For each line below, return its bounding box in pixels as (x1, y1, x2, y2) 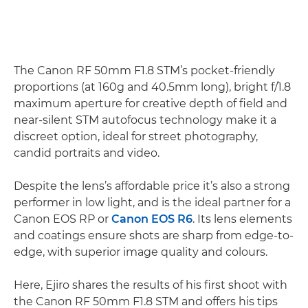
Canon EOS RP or (14, 212, 111, 225)
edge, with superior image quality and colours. (14, 245, 267, 258)
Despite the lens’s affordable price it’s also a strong (14, 179, 290, 192)
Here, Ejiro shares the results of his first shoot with (14, 278, 287, 291)
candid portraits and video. (14, 146, 159, 159)
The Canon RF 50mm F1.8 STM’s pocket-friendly (14, 64, 275, 77)
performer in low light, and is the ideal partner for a (14, 196, 291, 209)
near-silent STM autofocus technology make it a (14, 113, 276, 126)
